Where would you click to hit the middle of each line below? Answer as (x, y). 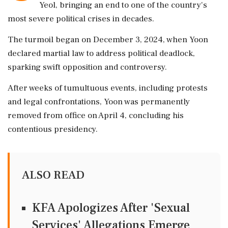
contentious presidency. (53, 129)
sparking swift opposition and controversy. (87, 67)
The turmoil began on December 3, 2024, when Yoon (108, 40)
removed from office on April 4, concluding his (96, 116)
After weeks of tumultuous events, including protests (108, 88)
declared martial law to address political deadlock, (101, 53)
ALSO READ (53, 175)
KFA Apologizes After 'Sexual (111, 208)
